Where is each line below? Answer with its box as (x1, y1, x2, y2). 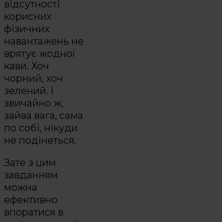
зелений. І (4, 85, 54, 97)
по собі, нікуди (4, 122, 78, 134)
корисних (4, 10, 52, 23)
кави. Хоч (4, 60, 49, 72)
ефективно (4, 193, 57, 206)
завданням (4, 168, 58, 181)
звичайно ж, (4, 97, 63, 110)
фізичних (4, 23, 50, 35)
